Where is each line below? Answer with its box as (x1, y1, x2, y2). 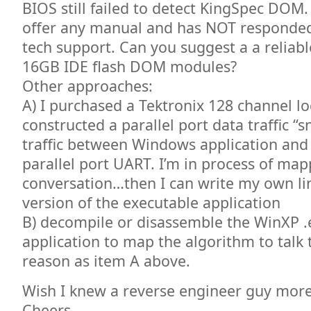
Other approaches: (22, 76, 153, 96)
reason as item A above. (22, 251, 190, 271)
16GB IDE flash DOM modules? (22, 56, 237, 76)
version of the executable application (22, 192, 280, 212)
